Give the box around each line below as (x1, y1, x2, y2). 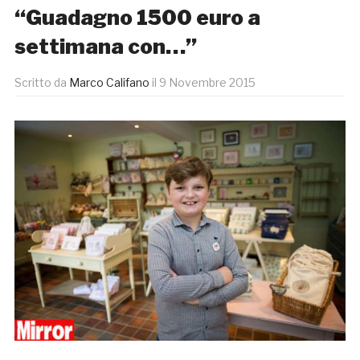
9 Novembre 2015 (158, 76, 256, 90)
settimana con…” (14, 34, 197, 59)
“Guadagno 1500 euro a (14, 5, 260, 31)
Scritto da (14, 76, 69, 90)
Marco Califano (68, 76, 149, 90)
